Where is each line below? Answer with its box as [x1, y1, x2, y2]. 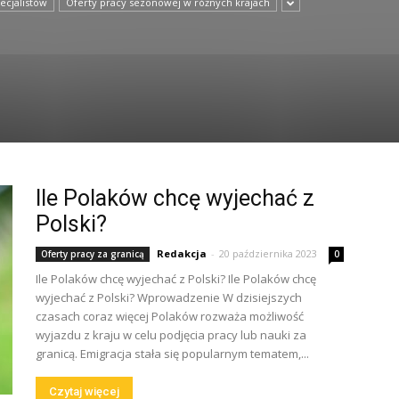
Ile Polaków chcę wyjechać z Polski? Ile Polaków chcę [36, 271, 316, 287]
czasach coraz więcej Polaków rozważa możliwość [36, 308, 304, 324]
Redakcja [157, 247, 207, 260]
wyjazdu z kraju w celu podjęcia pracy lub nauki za [36, 327, 306, 343]
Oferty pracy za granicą [41, 248, 144, 260]
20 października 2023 [219, 247, 317, 260]
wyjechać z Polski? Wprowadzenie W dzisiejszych [36, 289, 302, 305]
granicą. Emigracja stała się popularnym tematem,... [36, 346, 309, 362]
